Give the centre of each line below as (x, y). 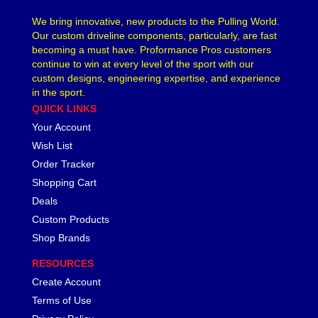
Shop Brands (61, 237)
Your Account (61, 127)
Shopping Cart (64, 182)
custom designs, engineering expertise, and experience (156, 78)
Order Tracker (64, 164)
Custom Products (71, 219)
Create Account (66, 281)
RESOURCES (63, 263)
